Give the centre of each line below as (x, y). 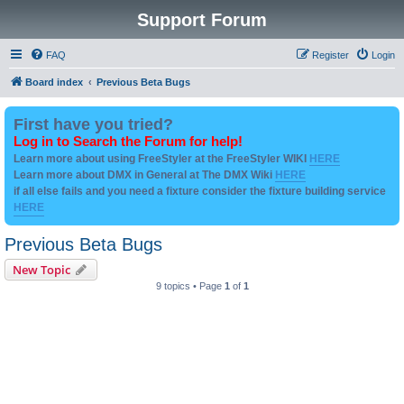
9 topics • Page (190, 286)
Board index (54, 82)
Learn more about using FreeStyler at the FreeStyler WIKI (161, 159)
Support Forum (202, 20)
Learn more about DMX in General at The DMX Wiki (144, 175)
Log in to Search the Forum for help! (128, 142)
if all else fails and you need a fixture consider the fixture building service (200, 191)
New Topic (41, 270)
